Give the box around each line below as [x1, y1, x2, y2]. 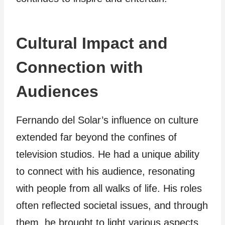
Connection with [16, 58, 143, 76]
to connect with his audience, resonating [16, 166, 195, 177]
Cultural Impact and [16, 34, 168, 52]
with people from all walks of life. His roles [16, 183, 202, 194]
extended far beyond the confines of [16, 132, 177, 143]
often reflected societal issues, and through [16, 200, 208, 211]
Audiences [16, 82, 98, 100]
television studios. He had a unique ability [16, 149, 199, 160]
